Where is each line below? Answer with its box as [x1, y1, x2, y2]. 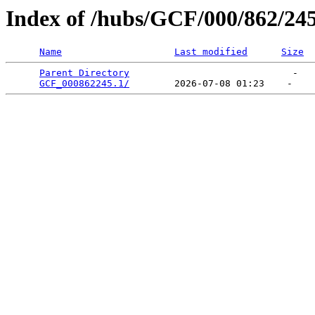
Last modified [174, 46, 247, 58]
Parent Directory [39, 67, 129, 79]
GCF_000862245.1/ [39, 78, 129, 89]
